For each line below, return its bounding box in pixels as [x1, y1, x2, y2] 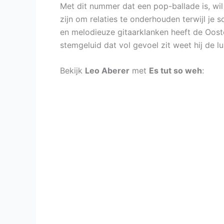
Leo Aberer [85, 65, 129, 76]
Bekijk [60, 65, 85, 76]
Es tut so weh [149, 65, 202, 76]
